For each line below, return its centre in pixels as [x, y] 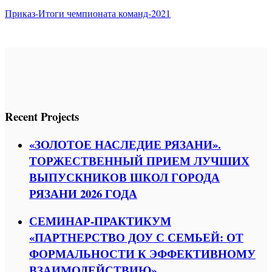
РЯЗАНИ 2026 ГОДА [83, 193]
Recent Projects [42, 116]
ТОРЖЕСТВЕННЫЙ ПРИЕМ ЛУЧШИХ [139, 160]
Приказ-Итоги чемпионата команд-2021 [88, 13]
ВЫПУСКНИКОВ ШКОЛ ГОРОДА [124, 177]
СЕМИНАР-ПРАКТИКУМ [100, 221]
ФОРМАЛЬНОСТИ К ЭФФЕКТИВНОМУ [142, 254]
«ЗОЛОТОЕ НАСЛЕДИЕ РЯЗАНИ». [125, 144]
